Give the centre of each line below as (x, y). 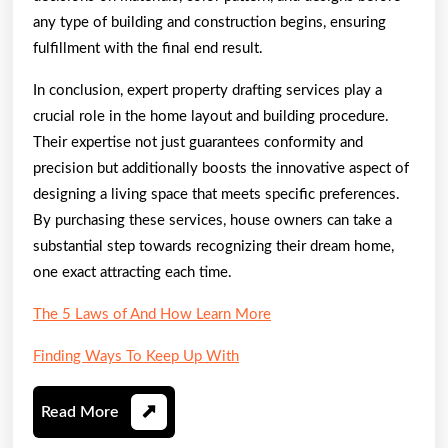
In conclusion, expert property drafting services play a (207, 90)
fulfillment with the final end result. (148, 48)
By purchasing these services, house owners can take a (212, 220)
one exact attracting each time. (132, 272)
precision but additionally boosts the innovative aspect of (221, 168)
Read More (80, 411)
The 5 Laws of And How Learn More (152, 314)
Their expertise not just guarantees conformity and (198, 142)
